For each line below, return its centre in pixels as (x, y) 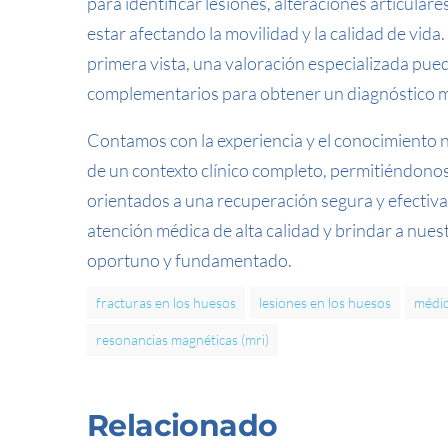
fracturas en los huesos (166, 302)
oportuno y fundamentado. (189, 260)
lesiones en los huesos (325, 302)
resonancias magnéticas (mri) (182, 339)
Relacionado (182, 425)
